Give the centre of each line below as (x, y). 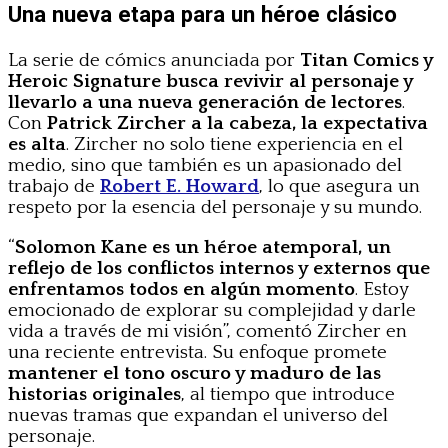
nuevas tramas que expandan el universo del (198, 415)
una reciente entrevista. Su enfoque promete (197, 352)
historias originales (94, 394)
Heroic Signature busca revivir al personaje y (210, 81)
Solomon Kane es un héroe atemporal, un (203, 247)
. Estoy (381, 289)
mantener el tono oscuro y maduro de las (194, 373)
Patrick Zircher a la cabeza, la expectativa (237, 123)
